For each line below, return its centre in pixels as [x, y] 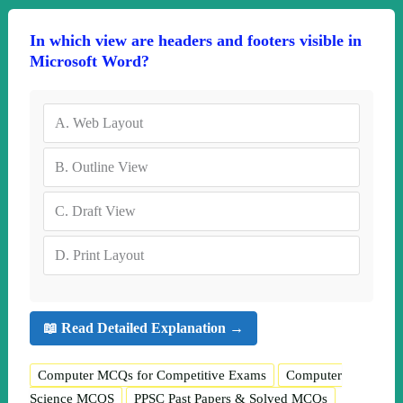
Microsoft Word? [89, 61]
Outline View [110, 166]
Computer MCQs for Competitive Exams [152, 375]
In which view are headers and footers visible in [195, 40]
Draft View [103, 210]
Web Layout [107, 122]
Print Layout [108, 255]
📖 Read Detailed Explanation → [143, 328]
